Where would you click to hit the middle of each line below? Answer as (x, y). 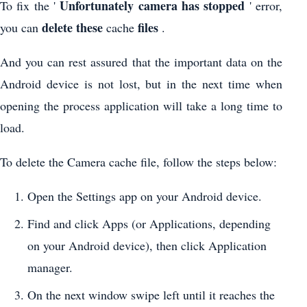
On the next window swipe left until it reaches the (151, 295)
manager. (50, 268)
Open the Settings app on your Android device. (145, 196)
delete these (72, 28)
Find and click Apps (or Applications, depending (149, 224)
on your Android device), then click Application (147, 246)
